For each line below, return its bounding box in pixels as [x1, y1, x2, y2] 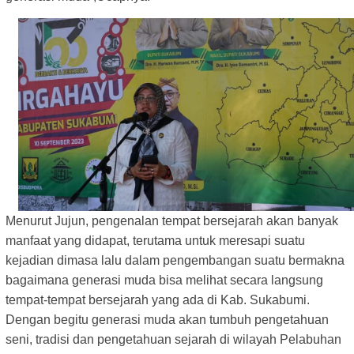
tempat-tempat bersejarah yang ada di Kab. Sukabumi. [6, 293, 310, 307]
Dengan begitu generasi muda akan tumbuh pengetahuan [6, 313, 329, 327]
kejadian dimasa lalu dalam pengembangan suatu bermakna [6, 254, 345, 268]
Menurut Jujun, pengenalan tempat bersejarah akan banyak [6, 214, 338, 228]
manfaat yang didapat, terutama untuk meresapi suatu [6, 234, 305, 248]
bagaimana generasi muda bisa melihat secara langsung [6, 273, 323, 288]
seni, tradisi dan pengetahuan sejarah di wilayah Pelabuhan [6, 333, 341, 347]
